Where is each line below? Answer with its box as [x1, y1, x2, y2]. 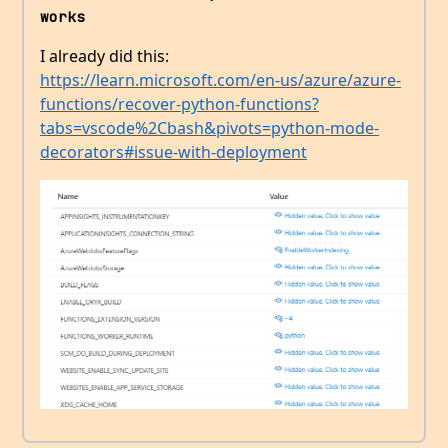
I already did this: [40, 44, 169, 67]
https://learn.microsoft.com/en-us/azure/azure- [40, 68, 401, 91]
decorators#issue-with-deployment [40, 140, 307, 163]
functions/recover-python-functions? [40, 92, 319, 115]
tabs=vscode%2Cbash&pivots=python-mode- [40, 116, 379, 139]
